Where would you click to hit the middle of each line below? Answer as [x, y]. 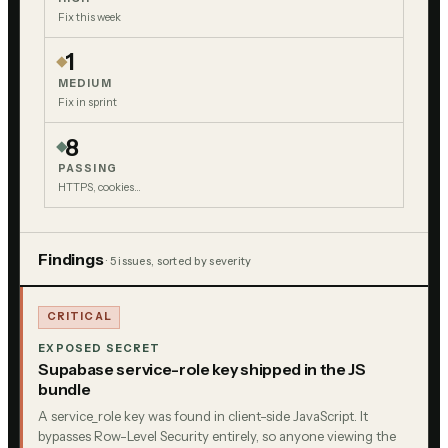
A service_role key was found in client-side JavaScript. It [203, 416]
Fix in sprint [87, 101]
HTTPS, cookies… [99, 187]
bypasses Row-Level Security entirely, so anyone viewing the [217, 436]
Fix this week [89, 16]
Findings [71, 258]
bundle [64, 389]
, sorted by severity [201, 260]
